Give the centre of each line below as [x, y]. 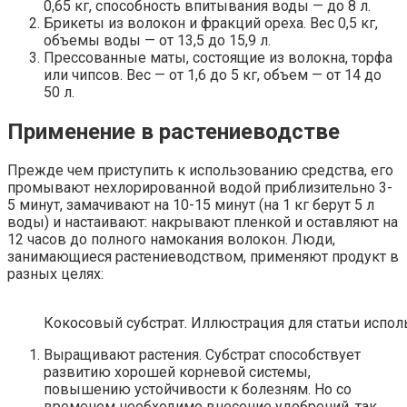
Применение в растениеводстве [174, 131]
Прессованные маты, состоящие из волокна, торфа [218, 57]
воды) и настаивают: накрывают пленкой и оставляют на [203, 223]
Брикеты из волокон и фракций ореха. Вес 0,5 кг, [211, 23]
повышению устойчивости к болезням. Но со [198, 390]
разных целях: [55, 274]
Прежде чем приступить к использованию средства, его [200, 171]
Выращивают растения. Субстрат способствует [202, 355]
